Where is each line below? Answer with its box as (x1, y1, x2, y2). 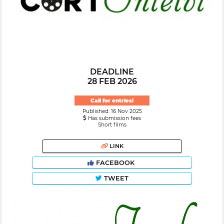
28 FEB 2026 (87, 76, 137, 86)
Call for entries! (90, 97, 133, 104)
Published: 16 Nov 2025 (82, 108, 142, 115)
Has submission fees (86, 115, 141, 122)
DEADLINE (90, 67, 134, 77)
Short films (97, 121, 126, 128)
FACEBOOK (94, 158, 136, 166)
